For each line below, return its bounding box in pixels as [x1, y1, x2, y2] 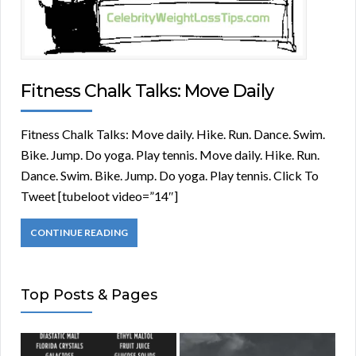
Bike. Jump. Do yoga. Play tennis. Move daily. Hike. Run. [21, 147, 319, 163]
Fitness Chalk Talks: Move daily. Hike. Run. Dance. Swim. [21, 126, 325, 142]
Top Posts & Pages [21, 286, 157, 304]
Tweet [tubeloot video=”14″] [21, 188, 178, 204]
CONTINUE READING [30, 226, 128, 239]
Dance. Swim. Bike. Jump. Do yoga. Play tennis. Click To [21, 168, 319, 184]
